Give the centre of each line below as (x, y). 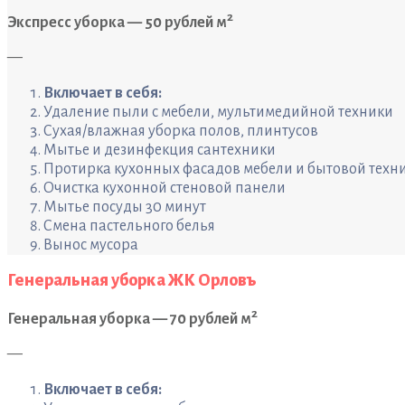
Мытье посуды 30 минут (125, 207)
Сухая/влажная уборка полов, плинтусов (181, 131)
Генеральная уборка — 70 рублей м (129, 319)
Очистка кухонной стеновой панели (165, 188)
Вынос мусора (91, 245)
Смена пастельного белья (129, 226)
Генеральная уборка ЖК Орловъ (132, 280)
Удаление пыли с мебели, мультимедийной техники (218, 112)
